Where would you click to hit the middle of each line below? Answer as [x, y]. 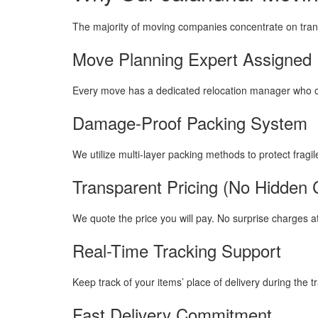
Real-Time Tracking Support [177, 250]
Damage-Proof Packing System [190, 122]
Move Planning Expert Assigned [192, 59]
